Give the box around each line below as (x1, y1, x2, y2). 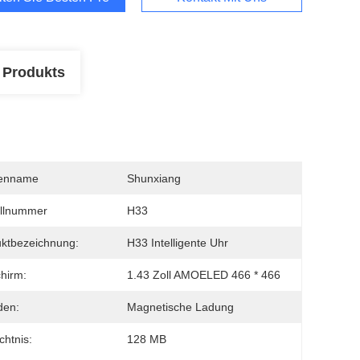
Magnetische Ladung (127, 301, 234, 313)
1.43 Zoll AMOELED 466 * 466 (127, 268, 280, 281)
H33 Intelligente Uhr (127, 236, 228, 249)
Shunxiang (127, 172, 181, 185)
